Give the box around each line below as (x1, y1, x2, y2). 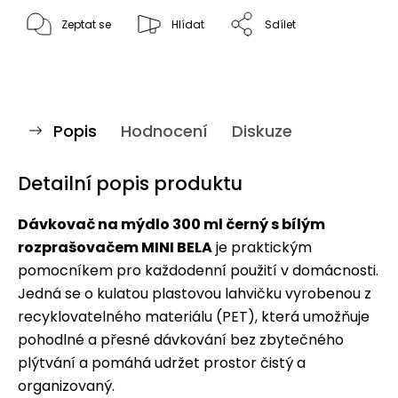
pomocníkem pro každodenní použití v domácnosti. (18, 259, 378, 281)
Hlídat (171, 16, 204, 32)
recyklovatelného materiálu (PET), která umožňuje (18, 306, 370, 327)
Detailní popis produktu (18, 170, 243, 196)
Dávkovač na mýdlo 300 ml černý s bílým (18, 213, 325, 235)
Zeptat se (61, 16, 111, 32)
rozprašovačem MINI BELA (18, 236, 212, 258)
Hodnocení (121, 119, 208, 142)
